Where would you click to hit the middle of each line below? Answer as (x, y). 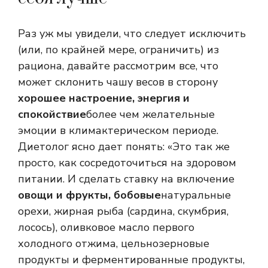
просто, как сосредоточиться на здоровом (127, 163)
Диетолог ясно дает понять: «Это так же (124, 147)
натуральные (196, 195)
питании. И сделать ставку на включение (126, 179)
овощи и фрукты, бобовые (89, 195)
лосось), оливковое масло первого (106, 228)
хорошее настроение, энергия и (104, 98)
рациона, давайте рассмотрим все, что (118, 66)
